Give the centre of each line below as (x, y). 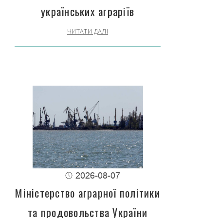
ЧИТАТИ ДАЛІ (88, 31)
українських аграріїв (88, 11)
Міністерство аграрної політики (88, 193)
